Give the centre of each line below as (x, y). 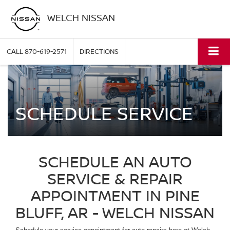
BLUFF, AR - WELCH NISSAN (115, 213)
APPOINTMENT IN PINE (115, 196)
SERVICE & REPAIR (115, 179)
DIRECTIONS (99, 52)
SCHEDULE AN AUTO (115, 162)
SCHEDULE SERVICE (104, 113)
